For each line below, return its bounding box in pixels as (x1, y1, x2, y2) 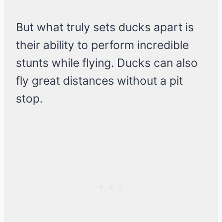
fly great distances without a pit (16, 74, 183, 88)
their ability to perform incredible (16, 38, 189, 53)
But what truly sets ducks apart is (16, 20, 194, 35)
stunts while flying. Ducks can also (16, 56, 198, 70)
